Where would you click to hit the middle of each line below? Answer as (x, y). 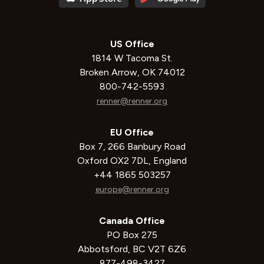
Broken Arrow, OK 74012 (132, 72)
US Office (132, 44)
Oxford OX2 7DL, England (132, 161)
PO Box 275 (132, 235)
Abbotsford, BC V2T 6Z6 (132, 249)
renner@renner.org (132, 101)
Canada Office (132, 221)
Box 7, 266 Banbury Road (132, 146)
